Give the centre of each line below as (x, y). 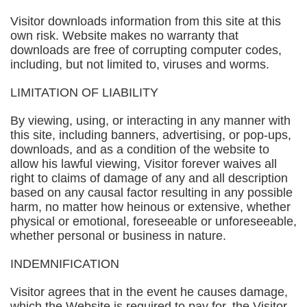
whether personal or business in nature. (118, 236)
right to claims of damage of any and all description (149, 178)
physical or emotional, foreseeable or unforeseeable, (153, 221)
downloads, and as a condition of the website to (140, 149)
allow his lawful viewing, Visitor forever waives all (144, 164)
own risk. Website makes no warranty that (124, 36)
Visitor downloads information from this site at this (146, 21)
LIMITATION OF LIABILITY (84, 93)
